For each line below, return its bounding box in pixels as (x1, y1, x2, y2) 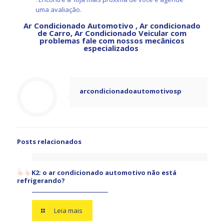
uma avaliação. (35, 5, 81, 14)
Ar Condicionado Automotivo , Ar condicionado (23, 20, 200, 31)
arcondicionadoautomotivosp (79, 86, 181, 96)
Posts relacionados (16, 137, 81, 146)
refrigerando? (16, 176, 65, 185)
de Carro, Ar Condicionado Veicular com (37, 28, 186, 38)
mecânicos (145, 35, 184, 46)
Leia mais (53, 206, 82, 215)
